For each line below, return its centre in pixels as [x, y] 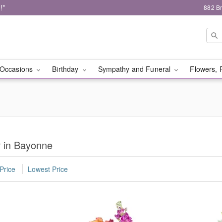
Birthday [66, 69]
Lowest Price [48, 169]
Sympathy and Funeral [135, 69]
